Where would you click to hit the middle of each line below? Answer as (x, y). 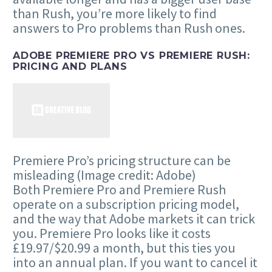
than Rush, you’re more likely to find (115, 13)
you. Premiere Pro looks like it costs (112, 233)
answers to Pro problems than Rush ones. (129, 28)
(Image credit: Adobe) (136, 175)
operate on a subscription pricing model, (126, 204)
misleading (45, 175)
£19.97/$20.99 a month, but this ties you (124, 247)
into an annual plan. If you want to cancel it (135, 262)
